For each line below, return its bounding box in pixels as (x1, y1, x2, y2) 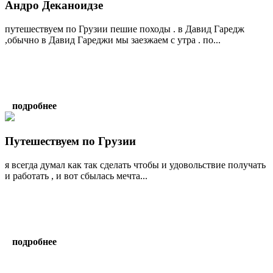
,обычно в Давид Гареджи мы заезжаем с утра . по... (5, 34, 221, 45)
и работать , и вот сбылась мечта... (5, 171, 147, 182)
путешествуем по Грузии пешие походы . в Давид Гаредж (5, 23, 244, 34)
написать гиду (5, 253, 65, 264)
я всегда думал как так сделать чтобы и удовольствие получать (5, 160, 266, 171)
